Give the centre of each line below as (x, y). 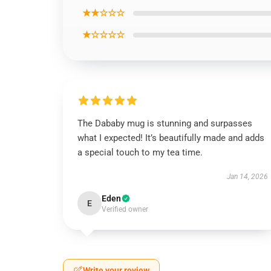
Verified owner (125, 209)
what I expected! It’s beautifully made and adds (171, 138)
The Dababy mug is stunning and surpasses (165, 123)
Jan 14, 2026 (247, 177)
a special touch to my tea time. (140, 152)
